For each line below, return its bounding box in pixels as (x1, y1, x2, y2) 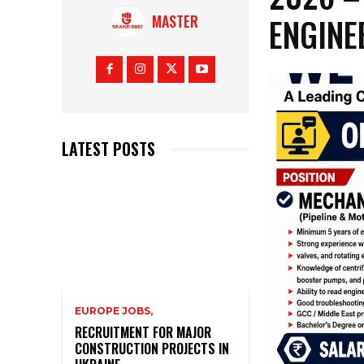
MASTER (151, 11, 198, 32)
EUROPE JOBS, (75, 304, 153, 317)
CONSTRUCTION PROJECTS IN (75, 338, 229, 358)
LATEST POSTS (62, 136, 155, 162)
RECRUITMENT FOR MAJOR (75, 322, 211, 342)
